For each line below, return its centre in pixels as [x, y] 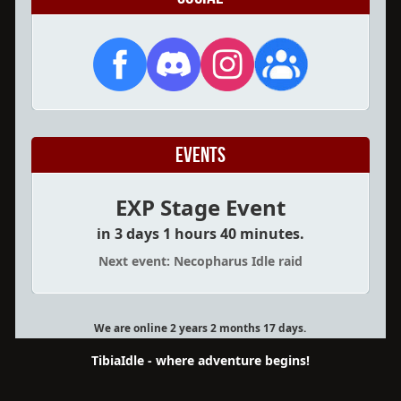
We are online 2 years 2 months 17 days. [200, 328]
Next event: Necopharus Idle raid [200, 261]
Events [200, 155]
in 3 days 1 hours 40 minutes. [200, 234]
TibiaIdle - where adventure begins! [200, 360]
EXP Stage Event [200, 207]
